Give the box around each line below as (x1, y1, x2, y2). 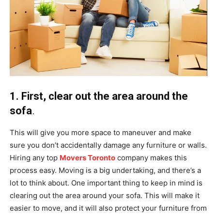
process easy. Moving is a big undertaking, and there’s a (10, 166, 201, 175)
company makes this (115, 153, 187, 162)
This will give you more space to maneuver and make (10, 128, 191, 137)
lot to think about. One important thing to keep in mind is (10, 178, 202, 187)
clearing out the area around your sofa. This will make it (10, 191, 200, 200)
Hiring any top (10, 153, 60, 162)
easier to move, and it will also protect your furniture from (10, 203, 207, 213)
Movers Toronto (60, 153, 115, 162)
